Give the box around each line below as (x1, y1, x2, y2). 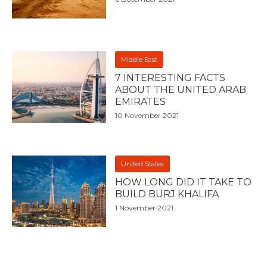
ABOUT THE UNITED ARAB (115, 84, 247, 96)
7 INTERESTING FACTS (115, 72, 226, 84)
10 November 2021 (115, 111, 179, 120)
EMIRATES (115, 96, 166, 108)
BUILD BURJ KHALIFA (115, 188, 219, 200)
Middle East (121, 55, 158, 64)
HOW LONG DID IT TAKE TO (115, 176, 252, 188)
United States (121, 160, 164, 169)
